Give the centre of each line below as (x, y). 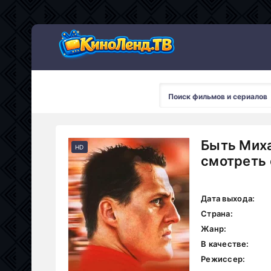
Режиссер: (223, 259)
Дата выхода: (228, 198)
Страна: (217, 214)
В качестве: (225, 244)
